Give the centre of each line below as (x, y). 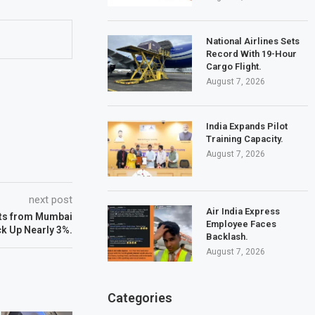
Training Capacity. (245, 139)
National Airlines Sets (253, 41)
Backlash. (227, 236)
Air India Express (243, 211)
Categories (140, 297)
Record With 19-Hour (252, 53)
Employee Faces (242, 224)
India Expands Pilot (247, 126)
